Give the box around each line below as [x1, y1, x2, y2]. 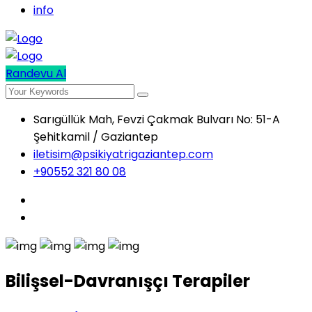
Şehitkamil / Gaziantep [33, 129, 158, 145]
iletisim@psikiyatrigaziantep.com [33, 146, 213, 162]
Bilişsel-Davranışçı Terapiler [6, 269, 250, 292]
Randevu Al [6, 65, 66, 81]
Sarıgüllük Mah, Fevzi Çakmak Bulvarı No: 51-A [33, 111, 280, 127]
